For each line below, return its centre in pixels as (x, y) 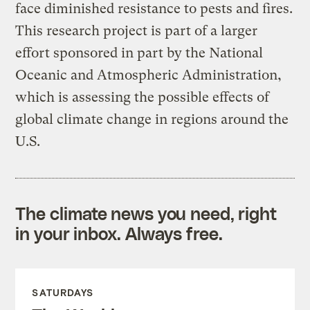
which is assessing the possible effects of (143, 97)
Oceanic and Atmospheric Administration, (149, 75)
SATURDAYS (63, 292)
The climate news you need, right (146, 213)
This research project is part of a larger (137, 30)
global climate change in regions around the (152, 119)
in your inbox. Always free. (119, 233)
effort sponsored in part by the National (139, 53)
